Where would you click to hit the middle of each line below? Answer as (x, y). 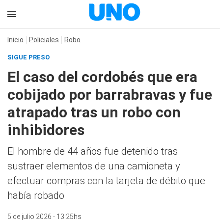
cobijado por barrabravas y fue (110, 95)
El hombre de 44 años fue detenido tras (93, 151)
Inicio (15, 40)
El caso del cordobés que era (102, 77)
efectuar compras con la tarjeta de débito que (106, 181)
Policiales (44, 40)
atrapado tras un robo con (94, 112)
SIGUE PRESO (28, 57)
